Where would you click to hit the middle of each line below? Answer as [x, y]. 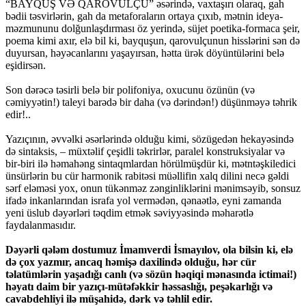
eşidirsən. [26, 66]
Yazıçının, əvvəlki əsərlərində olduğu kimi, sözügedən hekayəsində [150, 139]
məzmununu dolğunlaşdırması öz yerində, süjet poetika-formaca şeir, [153, 29]
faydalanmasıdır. [41, 225]
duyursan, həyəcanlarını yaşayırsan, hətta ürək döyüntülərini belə [145, 53]
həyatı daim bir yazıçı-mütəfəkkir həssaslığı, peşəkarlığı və [139, 287]
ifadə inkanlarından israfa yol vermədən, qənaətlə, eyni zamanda [143, 201]
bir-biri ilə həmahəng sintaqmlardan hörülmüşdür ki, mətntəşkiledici [151, 164]
